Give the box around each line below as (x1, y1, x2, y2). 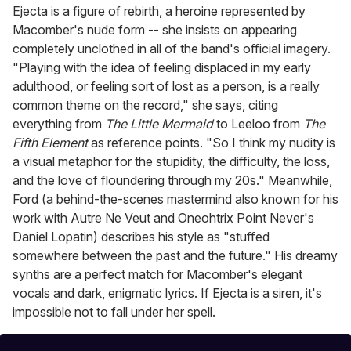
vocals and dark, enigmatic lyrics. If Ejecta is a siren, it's (13, 285, 322, 302)
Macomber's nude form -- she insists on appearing (13, 22, 297, 38)
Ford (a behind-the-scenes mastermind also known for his (13, 191, 338, 208)
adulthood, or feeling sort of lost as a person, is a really (13, 78, 320, 95)
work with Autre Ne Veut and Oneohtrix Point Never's (13, 210, 314, 226)
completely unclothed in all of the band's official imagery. (13, 41, 331, 57)
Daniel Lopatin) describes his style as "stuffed (13, 229, 270, 245)
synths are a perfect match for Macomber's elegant (13, 266, 302, 283)
